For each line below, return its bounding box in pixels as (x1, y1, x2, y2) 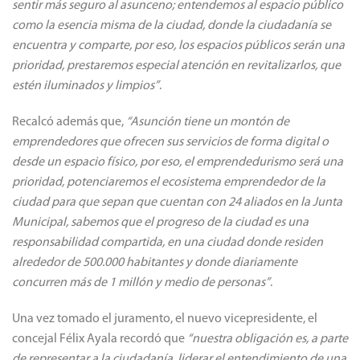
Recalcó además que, (12, 115, 126, 129)
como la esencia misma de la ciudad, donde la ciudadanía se (12, 18, 331, 32)
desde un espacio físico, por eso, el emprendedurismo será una (12, 155, 343, 169)
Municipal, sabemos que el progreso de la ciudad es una (12, 215, 309, 229)
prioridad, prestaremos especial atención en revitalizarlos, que (12, 59, 341, 72)
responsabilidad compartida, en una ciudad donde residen (12, 235, 323, 249)
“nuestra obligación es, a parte (187, 332, 348, 346)
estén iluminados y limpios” (12, 79, 159, 92)
